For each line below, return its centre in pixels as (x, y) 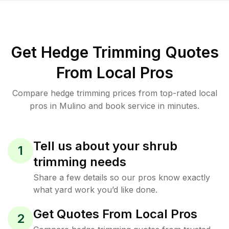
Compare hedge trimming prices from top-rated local (114, 93)
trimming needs (80, 162)
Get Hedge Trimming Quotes (114, 52)
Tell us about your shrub (105, 146)
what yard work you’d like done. (95, 190)
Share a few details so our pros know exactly (122, 177)
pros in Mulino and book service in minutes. (114, 106)
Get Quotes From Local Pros (115, 214)
